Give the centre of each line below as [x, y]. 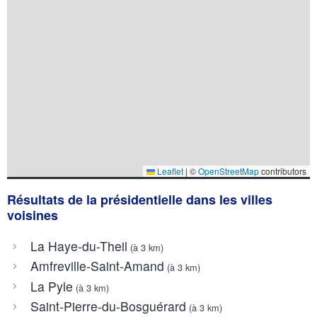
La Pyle [51, 286]
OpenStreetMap [229, 171]
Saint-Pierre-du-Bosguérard [108, 306]
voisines [33, 215]
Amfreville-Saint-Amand [97, 266]
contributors [283, 171]
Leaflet [169, 171]
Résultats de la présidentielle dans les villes [140, 199]
